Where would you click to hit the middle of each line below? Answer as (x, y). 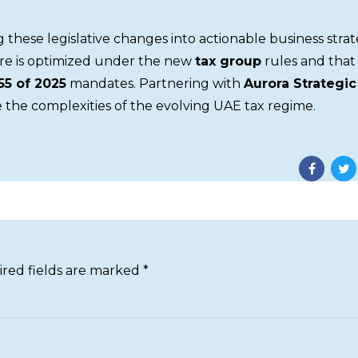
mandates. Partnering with (155, 83)
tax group (228, 61)
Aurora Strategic (300, 83)
